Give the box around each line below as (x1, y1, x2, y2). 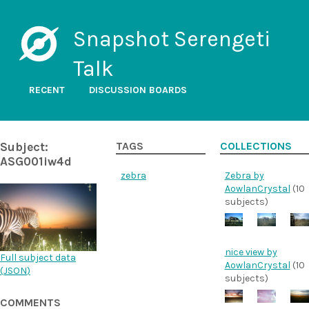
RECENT (29, 84, 65, 96)
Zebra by (224, 170, 264, 181)
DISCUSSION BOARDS (89, 84, 187, 96)
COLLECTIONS (219, 140, 292, 152)
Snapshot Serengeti (72, 26, 270, 52)
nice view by (224, 246, 277, 258)
